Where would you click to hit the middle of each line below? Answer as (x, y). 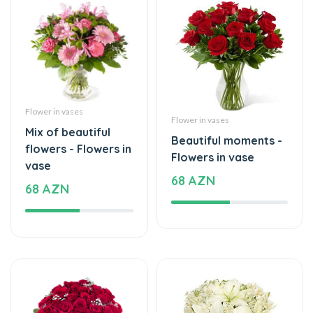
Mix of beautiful (68, 89)
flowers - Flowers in (78, 106)
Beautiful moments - (227, 97)
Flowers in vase (213, 114)
